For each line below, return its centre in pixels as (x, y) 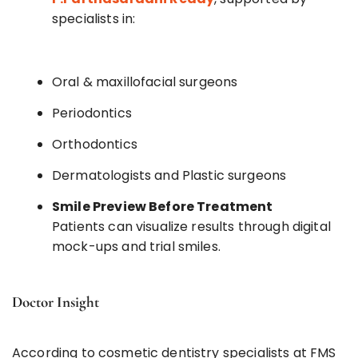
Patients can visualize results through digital (191, 226)
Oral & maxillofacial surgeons (145, 82)
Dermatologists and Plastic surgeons (169, 175)
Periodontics (92, 113)
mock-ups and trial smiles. (136, 246)
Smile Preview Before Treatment (163, 206)
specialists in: (94, 18)
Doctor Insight (56, 301)
